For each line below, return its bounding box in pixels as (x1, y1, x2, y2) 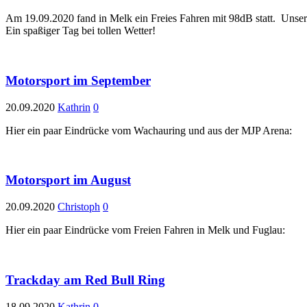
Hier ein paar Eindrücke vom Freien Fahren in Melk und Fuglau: (5, 224, 291, 236)
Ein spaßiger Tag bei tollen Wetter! (5, 25, 156, 37)
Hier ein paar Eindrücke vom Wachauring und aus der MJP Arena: (5, 124, 292, 136)
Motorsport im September (5, 73, 151, 88)
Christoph (58, 201, 100, 213)
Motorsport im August (5, 173, 131, 188)
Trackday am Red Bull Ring (5, 272, 165, 287)
